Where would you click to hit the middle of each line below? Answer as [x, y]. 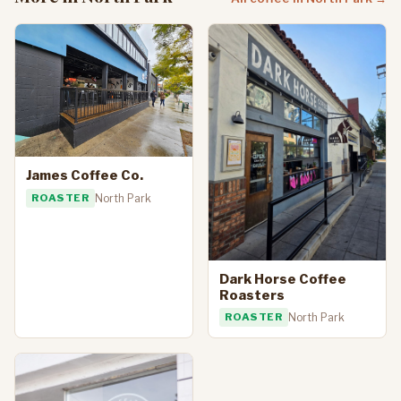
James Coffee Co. [85, 176]
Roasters [252, 295]
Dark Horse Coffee [283, 279]
